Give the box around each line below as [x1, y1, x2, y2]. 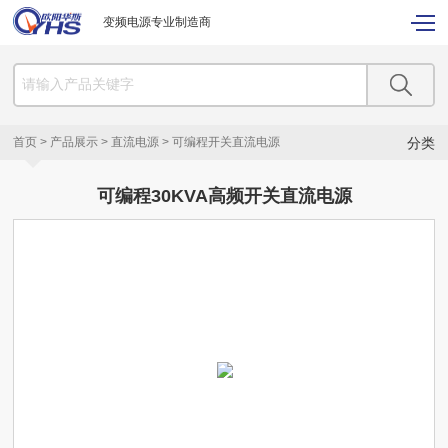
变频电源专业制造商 [102, 15, 211, 29]
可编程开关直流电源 [172, 134, 281, 149]
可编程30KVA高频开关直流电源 [96, 185, 352, 206]
